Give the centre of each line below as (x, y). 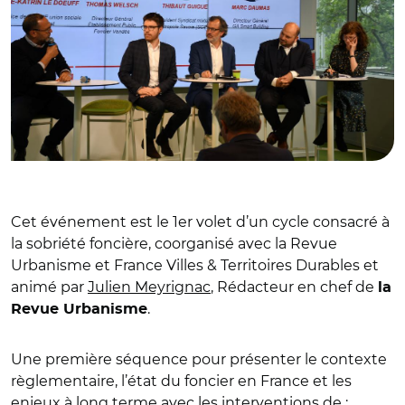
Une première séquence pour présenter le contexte (199, 359)
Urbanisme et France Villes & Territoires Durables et (195, 265)
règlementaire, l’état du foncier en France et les (181, 381)
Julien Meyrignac (149, 287)
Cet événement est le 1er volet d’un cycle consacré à (200, 221)
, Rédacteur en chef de (294, 287)
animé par (49, 287)
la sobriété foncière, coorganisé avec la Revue (174, 243)
